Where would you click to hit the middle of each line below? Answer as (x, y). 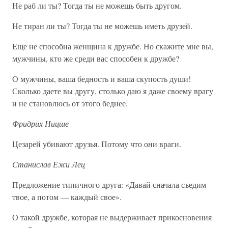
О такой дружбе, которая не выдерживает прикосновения (112, 217)
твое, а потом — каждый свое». (67, 197)
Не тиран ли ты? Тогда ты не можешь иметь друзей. (102, 26)
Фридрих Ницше (40, 123)
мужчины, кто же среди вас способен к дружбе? (96, 58)
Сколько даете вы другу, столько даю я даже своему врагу (113, 91)
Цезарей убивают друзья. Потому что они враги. (97, 144)
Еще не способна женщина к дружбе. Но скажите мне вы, (113, 46)
